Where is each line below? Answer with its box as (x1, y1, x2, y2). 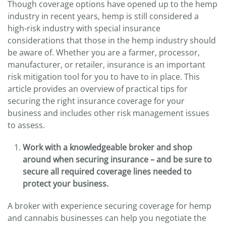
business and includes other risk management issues (8, 107, 209, 119)
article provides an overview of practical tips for (8, 83, 188, 95)
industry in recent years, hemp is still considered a (8, 11, 199, 22)
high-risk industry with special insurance (8, 23, 160, 34)
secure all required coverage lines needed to (23, 166, 192, 178)
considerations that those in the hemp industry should (8, 35, 216, 46)
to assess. (8, 120, 45, 131)
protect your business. (23, 178, 108, 190)
